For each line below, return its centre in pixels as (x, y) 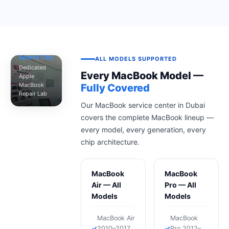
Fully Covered (115, 88)
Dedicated (32, 67)
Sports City (36, 57)
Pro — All (180, 185)
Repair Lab (33, 94)
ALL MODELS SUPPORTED (136, 59)
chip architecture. (110, 142)
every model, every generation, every (143, 130)
